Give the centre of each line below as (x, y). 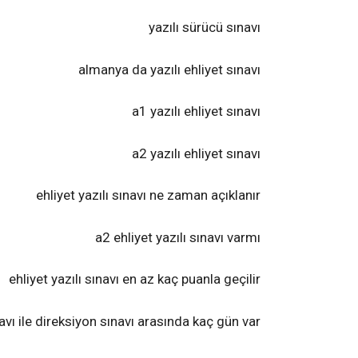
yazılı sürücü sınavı (205, 27)
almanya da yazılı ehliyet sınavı (169, 69)
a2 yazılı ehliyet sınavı (196, 153)
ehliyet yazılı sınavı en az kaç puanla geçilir (135, 279)
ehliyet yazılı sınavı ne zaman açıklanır (148, 195)
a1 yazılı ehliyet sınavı (196, 111)
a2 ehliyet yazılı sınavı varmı (178, 237)
